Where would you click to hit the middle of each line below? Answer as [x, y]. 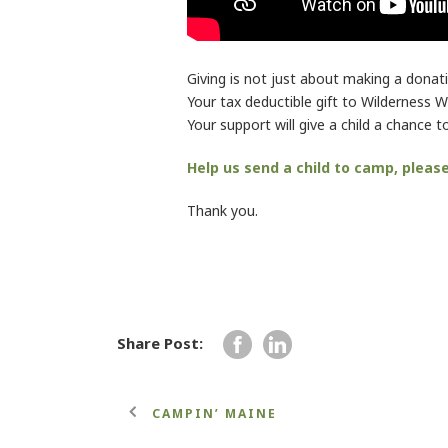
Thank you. [222, 210]
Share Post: [160, 342]
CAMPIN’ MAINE [214, 413]
